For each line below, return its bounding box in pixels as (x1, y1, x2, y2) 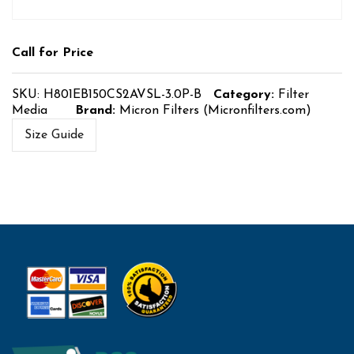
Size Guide (24, 128, 84, 141)
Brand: (75, 104, 119, 117)
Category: (213, 88, 278, 101)
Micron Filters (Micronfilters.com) (119, 104, 311, 117)
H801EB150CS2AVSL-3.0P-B (43, 88, 201, 101)
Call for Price (12, 46, 93, 59)
